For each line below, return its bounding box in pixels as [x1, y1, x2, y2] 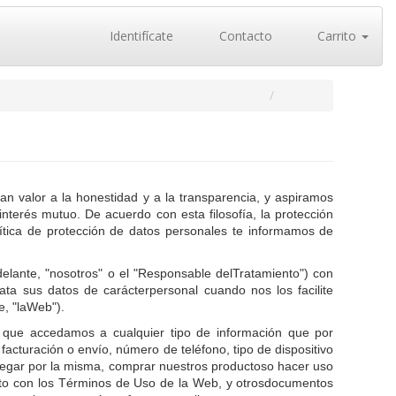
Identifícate [106, 27, 173, 44]
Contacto [215, 27, 272, 44]
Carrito [314, 27, 360, 44]
